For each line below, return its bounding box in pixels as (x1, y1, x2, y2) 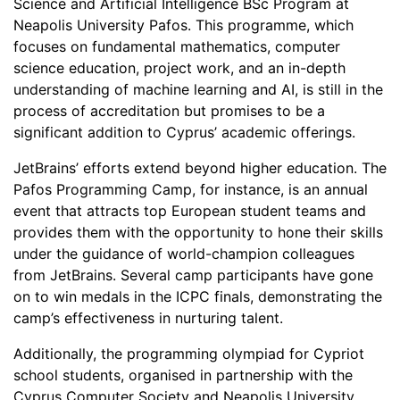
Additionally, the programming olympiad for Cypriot (13, 345, 364, 362)
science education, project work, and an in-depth (13, 59, 346, 77)
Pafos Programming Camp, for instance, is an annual (13, 180, 368, 198)
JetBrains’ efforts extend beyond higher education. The (13, 159, 387, 177)
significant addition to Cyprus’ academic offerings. (13, 123, 355, 141)
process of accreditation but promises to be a (13, 102, 325, 120)
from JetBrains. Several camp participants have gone (13, 266, 373, 284)
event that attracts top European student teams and (13, 202, 366, 220)
